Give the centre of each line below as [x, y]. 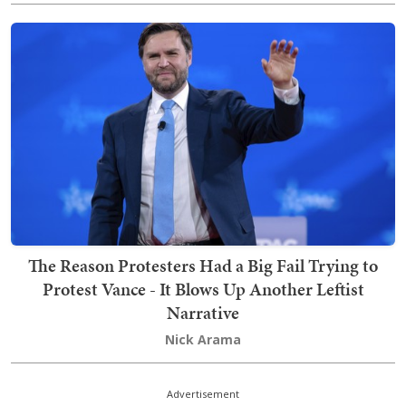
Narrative [203, 313]
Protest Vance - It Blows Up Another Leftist [203, 289]
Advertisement [203, 394]
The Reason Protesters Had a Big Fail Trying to [203, 266]
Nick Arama [203, 339]
